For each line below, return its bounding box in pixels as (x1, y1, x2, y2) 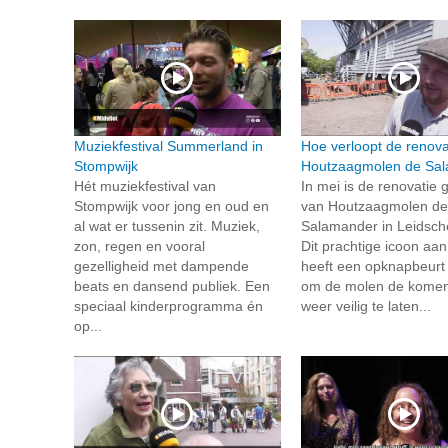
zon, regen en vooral (74, 238, 205, 255)
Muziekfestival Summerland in (74, 138, 263, 155)
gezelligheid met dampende (74, 258, 249, 275)
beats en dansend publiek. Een (74, 278, 270, 295)
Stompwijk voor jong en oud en (74, 198, 269, 215)
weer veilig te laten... (300, 298, 431, 315)
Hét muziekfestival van (74, 178, 216, 195)
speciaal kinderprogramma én (74, 298, 263, 315)
